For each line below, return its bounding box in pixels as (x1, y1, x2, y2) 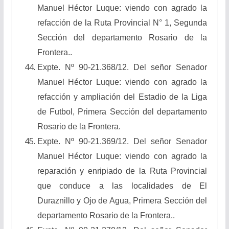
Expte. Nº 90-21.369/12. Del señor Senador (37, 136, 208, 146)
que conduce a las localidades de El (37, 181, 208, 190)
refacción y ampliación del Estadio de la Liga (37, 92, 208, 101)
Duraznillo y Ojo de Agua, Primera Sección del (37, 196, 208, 205)
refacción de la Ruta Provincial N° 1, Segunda (37, 18, 208, 27)
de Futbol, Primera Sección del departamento (37, 107, 208, 116)
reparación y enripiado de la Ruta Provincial (37, 166, 208, 175)
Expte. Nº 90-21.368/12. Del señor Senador (37, 62, 208, 72)
